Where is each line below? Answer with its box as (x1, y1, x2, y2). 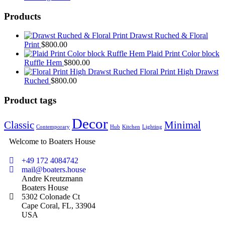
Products (4, 11, 41, 22)
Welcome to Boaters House (9, 137, 95, 146)
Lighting (142, 124, 162, 130)
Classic (4, 119, 34, 131)
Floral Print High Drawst (140, 67, 218, 76)
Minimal (164, 119, 201, 131)
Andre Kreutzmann (22, 174, 83, 183)
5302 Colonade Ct (22, 192, 80, 201)
